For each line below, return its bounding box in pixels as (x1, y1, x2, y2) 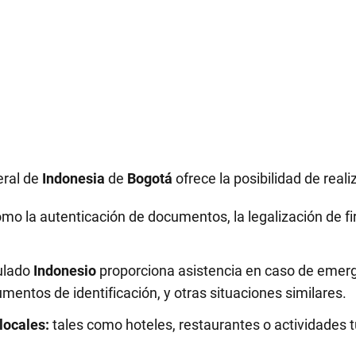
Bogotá (127, 169, 172, 187)
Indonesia (42, 169, 105, 187)
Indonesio (33, 261, 96, 279)
